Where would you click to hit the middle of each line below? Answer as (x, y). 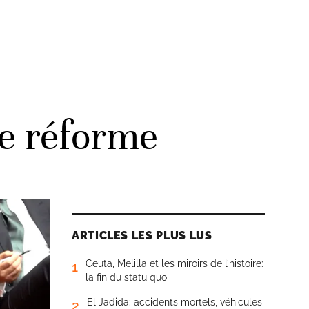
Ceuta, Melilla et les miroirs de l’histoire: (175, 263)
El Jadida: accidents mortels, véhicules (175, 302)
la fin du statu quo (126, 277)
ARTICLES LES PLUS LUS (142, 236)
